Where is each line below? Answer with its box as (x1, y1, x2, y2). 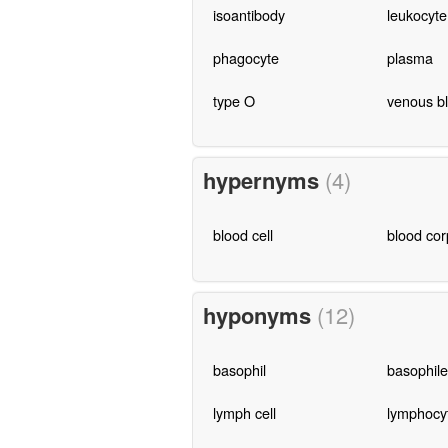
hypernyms (202, 164, 325, 197)
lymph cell (212, 402, 276, 424)
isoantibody (212, 3, 285, 25)
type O (212, 89, 255, 111)
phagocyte (212, 46, 279, 68)
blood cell (212, 224, 273, 246)
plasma (386, 46, 433, 68)
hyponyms (202, 299, 317, 332)
